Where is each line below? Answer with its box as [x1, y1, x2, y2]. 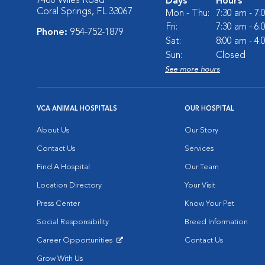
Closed [216, 51, 245, 60]
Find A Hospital [37, 163, 90, 171]
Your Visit [185, 182, 215, 189]
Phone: [37, 28, 70, 37]
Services [185, 145, 214, 153]
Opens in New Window [36, 245, 117, 253]
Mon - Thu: [166, 9, 209, 18]
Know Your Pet [185, 200, 234, 208]
